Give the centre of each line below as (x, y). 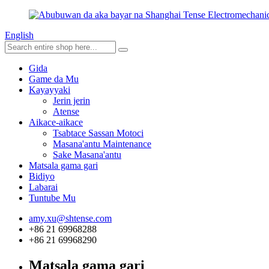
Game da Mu (54, 79)
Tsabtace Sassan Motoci (98, 133)
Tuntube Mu (52, 198)
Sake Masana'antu (87, 155)
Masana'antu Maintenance (102, 144)
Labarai (43, 187)
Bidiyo (42, 176)
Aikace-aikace (56, 122)
